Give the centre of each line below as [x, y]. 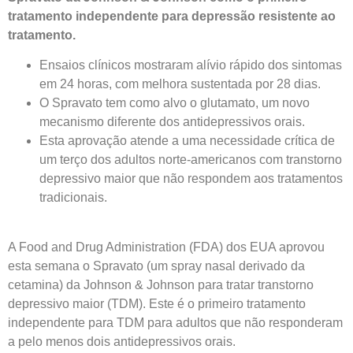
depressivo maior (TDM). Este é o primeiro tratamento [157, 303]
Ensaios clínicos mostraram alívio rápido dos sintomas [191, 65]
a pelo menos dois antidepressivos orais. [123, 341]
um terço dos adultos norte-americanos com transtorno [191, 160]
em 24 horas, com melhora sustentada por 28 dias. [180, 84]
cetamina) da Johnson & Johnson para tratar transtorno [161, 284]
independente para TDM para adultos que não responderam [175, 322]
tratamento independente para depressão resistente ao [172, 16]
